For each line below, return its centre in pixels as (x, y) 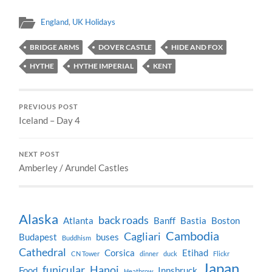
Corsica (120, 253)
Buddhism (77, 237)
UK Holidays (94, 22)
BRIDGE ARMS (55, 47)
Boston (226, 220)
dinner (149, 253)
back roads (124, 220)
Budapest (38, 237)
